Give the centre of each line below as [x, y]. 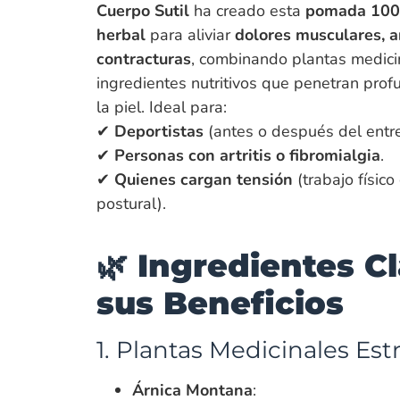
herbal [121, 34]
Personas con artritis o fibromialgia [247, 155]
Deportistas [158, 131]
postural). [131, 203]
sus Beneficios [220, 303]
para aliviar [190, 34]
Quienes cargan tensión [203, 179]
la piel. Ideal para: [161, 107]
